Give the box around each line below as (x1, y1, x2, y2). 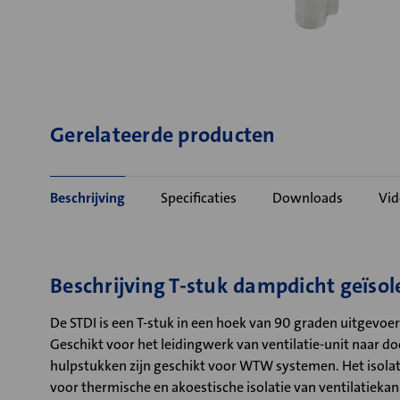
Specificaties (161, 188, 237, 207)
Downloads (272, 188, 343, 207)
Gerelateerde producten (50, 121, 276, 149)
